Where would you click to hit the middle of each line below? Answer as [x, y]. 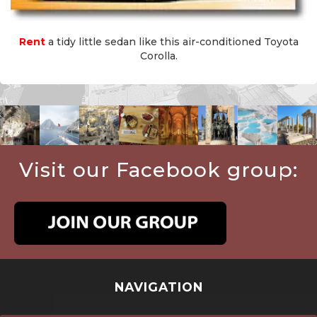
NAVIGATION [158, 287]
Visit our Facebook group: [158, 170]
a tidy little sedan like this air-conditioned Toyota [172, 42]
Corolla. [158, 56]
